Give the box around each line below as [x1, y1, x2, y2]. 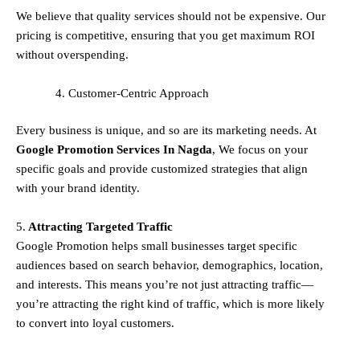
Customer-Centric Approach [68, 86, 209, 100]
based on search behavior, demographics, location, [66, 259, 323, 272]
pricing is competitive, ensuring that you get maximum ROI [16, 28, 315, 42]
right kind [121, 297, 170, 311]
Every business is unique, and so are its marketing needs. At [16, 124, 317, 137]
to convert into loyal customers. [16, 317, 174, 330]
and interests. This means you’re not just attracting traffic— [16, 278, 313, 292]
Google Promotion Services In [16, 143, 178, 157]
